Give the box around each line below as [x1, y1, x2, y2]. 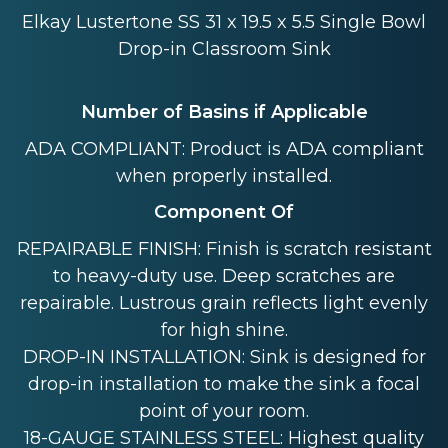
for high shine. [160, 318, 288, 341]
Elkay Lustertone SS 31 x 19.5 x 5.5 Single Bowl [22, 10, 426, 33]
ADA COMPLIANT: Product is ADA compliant [24, 137, 424, 160]
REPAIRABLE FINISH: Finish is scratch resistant [16, 237, 432, 260]
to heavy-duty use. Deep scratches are [53, 264, 395, 287]
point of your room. [139, 399, 309, 422]
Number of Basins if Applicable [80, 101, 368, 124]
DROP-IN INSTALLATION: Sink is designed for [22, 345, 426, 368]
